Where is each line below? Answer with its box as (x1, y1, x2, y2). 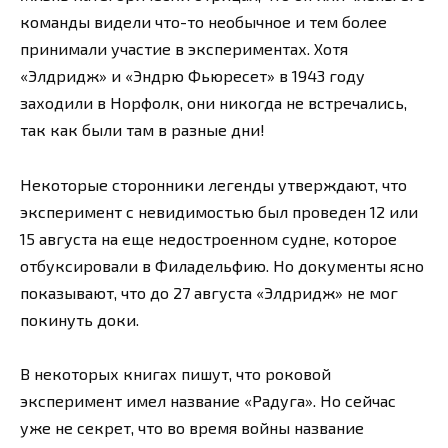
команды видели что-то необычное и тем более (20, 12, 387, 32)
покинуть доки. (20, 309, 139, 329)
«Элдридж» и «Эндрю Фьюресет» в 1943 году (20, 66, 365, 86)
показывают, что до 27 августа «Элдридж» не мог (20, 282, 398, 302)
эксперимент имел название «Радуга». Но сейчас (20, 390, 396, 410)
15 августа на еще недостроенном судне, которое (20, 228, 397, 248)
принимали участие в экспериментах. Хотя (20, 39, 348, 59)
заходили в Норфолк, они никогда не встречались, (20, 93, 407, 113)
